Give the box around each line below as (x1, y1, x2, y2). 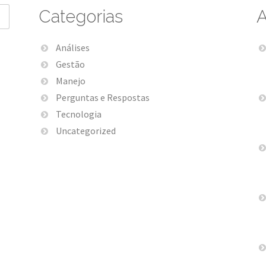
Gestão (55, 58, 85, 70)
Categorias (39, 6, 123, 27)
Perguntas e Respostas (55, 91, 150, 103)
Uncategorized (55, 124, 116, 137)
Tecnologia (55, 107, 102, 120)
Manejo (55, 74, 85, 87)
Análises (55, 41, 90, 53)
